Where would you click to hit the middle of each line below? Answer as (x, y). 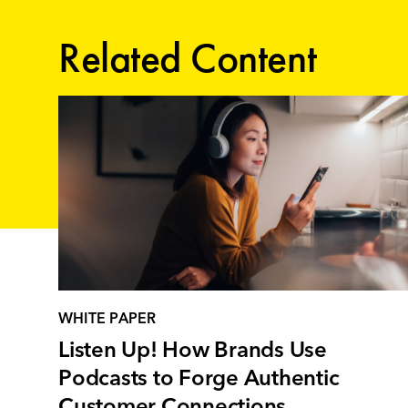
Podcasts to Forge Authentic (199, 380)
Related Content (188, 57)
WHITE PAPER (107, 320)
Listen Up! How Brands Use (193, 352)
